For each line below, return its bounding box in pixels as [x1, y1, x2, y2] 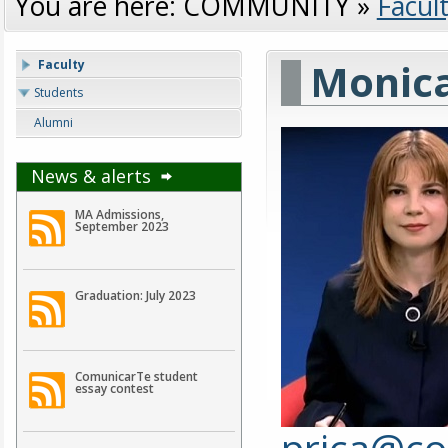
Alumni [33, 114, 73, 132]
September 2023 [74, 218, 169, 236]
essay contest [74, 380, 154, 398]
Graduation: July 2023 [74, 287, 196, 305]
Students [33, 83, 83, 101]
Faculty [38, 56, 86, 74]
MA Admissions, [74, 206, 164, 224]
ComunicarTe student [74, 368, 198, 386]
